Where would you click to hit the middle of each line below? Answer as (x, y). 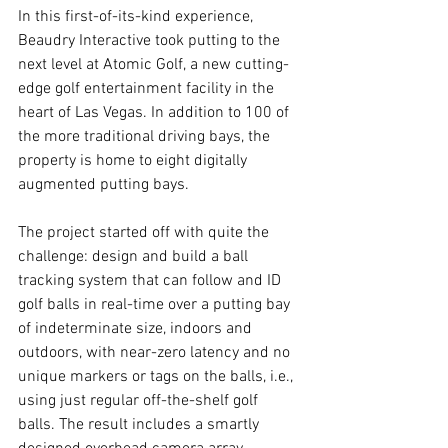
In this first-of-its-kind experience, (137, 17)
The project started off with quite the (145, 233)
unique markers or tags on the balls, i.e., (157, 377)
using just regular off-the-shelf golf (140, 401)
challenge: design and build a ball (135, 257)
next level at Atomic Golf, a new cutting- (153, 65)
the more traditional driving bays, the (146, 137)
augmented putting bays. (103, 185)
